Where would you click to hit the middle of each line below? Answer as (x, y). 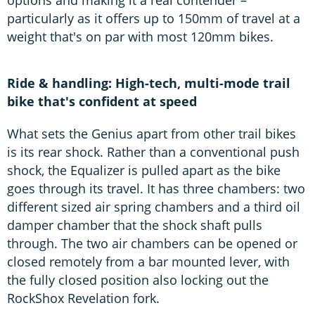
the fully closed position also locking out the (138, 279)
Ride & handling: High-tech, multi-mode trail (149, 83)
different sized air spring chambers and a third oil (154, 206)
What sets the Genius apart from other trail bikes (152, 133)
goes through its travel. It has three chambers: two (156, 188)
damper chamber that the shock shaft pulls (135, 225)
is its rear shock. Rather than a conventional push (153, 152)
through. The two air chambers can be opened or (152, 243)
